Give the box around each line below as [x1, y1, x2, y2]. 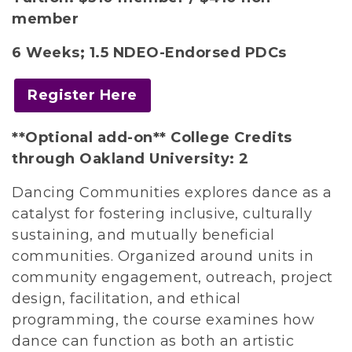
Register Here [27, 86, 137, 104]
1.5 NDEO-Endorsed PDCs [89, 44, 287, 62]
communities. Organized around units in [12, 247, 313, 266]
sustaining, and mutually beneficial [12, 226, 275, 244]
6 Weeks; [12, 44, 90, 62]
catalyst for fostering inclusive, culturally [12, 205, 312, 223]
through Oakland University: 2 [12, 150, 249, 168]
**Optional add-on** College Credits [12, 129, 292, 147]
